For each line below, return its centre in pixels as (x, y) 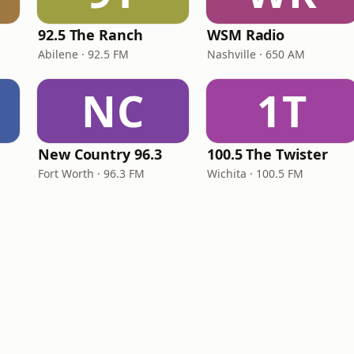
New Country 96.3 (100, 154)
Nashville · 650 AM (256, 54)
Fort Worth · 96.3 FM (91, 173)
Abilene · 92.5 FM (83, 54)
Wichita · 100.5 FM (255, 173)
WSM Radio (246, 35)
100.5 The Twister (267, 154)
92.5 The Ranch (90, 35)
